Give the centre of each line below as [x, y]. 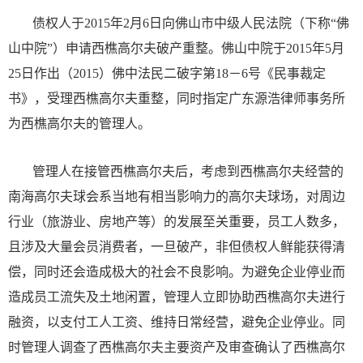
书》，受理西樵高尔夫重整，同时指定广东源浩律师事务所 [177, 99]
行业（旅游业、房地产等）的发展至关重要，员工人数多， [177, 222]
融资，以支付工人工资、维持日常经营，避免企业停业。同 [177, 322]
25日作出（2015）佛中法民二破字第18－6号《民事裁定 [167, 74]
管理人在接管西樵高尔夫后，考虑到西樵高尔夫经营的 [188, 172]
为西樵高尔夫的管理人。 [79, 124]
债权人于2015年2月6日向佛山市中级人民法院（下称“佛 [191, 23]
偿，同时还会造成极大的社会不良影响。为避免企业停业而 [177, 272]
